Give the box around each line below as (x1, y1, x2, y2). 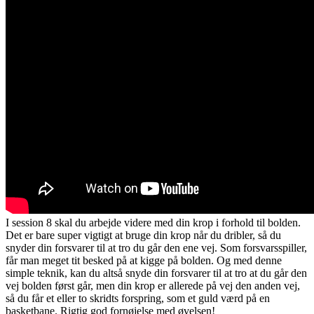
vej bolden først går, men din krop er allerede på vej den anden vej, (6, 279, 300, 292)
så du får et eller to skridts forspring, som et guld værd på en (6, 292, 270, 304)
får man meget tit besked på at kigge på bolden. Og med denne (6, 254, 282, 266)
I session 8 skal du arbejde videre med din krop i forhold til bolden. (6, 216, 301, 228)
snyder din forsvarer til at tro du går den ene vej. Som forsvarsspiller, (6, 241, 307, 254)
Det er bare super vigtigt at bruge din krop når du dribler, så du (6, 228, 281, 241)
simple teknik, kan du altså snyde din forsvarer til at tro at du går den (6, 266, 307, 279)
